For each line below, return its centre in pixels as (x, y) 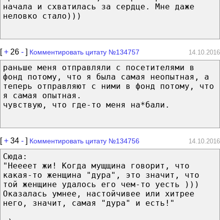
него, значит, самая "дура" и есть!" (89, 203)
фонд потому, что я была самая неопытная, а (106, 77)
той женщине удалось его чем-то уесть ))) (101, 184)
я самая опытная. (42, 95)
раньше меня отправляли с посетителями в (99, 67)
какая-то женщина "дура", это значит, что (101, 175)
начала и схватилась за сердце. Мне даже (99, 6)
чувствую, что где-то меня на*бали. (86, 105)
